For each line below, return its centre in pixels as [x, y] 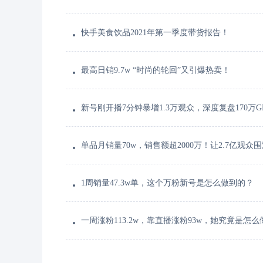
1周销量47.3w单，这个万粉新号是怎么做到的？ [167, 183]
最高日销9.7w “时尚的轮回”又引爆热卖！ [156, 70]
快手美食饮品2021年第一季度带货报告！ [155, 33]
